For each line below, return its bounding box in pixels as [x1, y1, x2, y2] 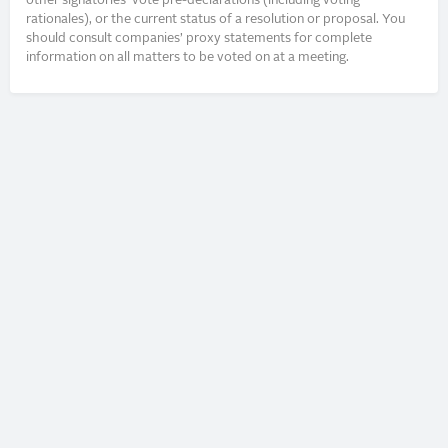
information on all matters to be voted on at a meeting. [26, 50, 350, 64]
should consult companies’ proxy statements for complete [26, 31, 373, 45]
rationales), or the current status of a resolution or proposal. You [26, 12, 406, 26]
